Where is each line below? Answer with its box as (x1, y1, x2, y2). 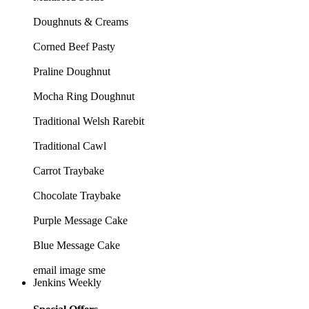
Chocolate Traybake (33, 190, 121, 202)
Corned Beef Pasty (33, 41, 115, 53)
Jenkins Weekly (33, 277, 101, 289)
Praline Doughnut (33, 66, 110, 78)
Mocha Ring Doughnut (33, 90, 134, 103)
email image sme (33, 264, 106, 277)
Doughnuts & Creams (33, 16, 128, 28)
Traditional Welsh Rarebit (33, 115, 144, 128)
